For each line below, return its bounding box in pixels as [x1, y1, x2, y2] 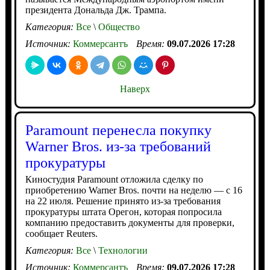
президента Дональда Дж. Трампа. [25, 4, 166, 15]
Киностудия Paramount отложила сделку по [25, 174, 203, 184]
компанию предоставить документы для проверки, [25, 217, 234, 228]
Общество [95, 21, 140, 32]
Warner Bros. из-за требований [25, 138, 211, 154]
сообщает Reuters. [25, 228, 98, 239]
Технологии [95, 245, 148, 256]
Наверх [119, 83, 150, 94]
